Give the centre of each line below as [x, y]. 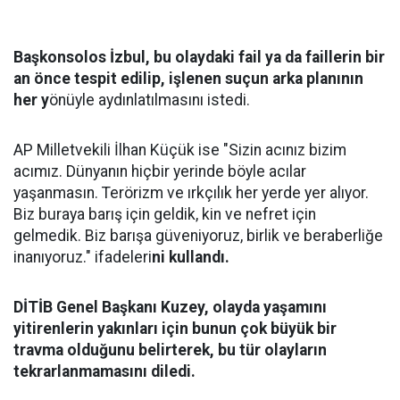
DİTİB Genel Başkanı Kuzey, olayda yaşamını [170, 307]
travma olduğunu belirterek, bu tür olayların [170, 350]
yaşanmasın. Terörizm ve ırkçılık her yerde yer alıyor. [191, 193]
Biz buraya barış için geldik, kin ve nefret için [165, 214]
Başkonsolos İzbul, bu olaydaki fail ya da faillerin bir [199, 57]
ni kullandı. [191, 257]
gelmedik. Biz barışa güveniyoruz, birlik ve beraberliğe [198, 236]
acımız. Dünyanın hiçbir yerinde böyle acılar [160, 171]
